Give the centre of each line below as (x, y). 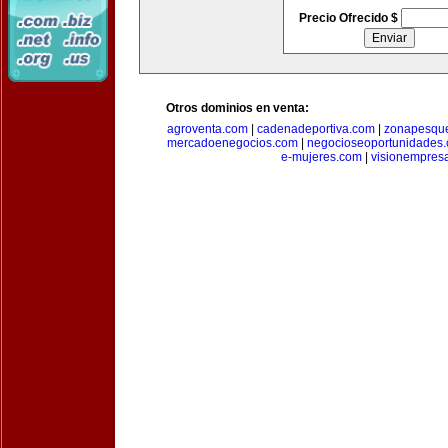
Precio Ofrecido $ (349, 18)
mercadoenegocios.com (232, 143)
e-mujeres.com (321, 157)
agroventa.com (207, 129)
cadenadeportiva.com (316, 129)
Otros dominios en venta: (237, 108)
